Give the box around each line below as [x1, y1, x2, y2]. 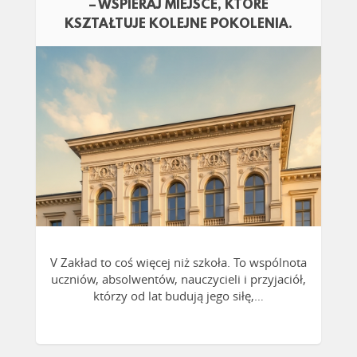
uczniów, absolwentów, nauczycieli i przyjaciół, [51, 271, 306, 288]
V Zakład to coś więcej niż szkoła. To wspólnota [50, 254, 307, 271]
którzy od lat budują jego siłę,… [93, 288, 264, 304]
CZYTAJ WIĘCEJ [131, 129, 226, 148]
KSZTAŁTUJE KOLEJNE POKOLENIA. [65, 17, 292, 33]
